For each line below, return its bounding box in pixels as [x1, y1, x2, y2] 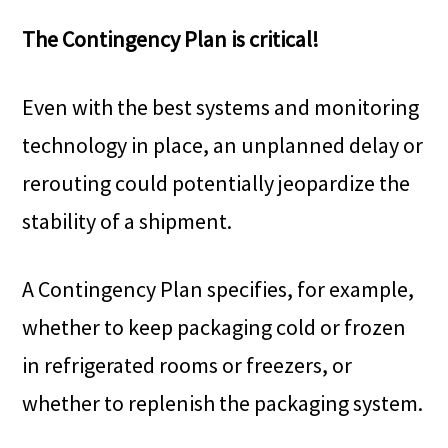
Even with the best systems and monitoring [22, 93, 420, 122]
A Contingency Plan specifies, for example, [22, 275, 415, 304]
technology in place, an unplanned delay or [22, 131, 424, 160]
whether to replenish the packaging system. [22, 389, 424, 418]
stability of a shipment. [22, 207, 233, 236]
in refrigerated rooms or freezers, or [22, 351, 353, 380]
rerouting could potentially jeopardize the [22, 169, 411, 198]
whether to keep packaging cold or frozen [22, 313, 407, 342]
